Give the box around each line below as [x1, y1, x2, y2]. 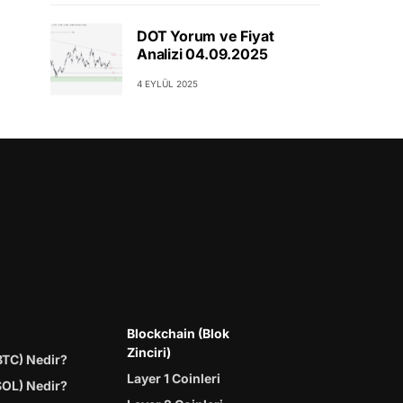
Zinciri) [126, 344, 171, 360]
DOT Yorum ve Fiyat [137, 27, 274, 46]
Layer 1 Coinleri [126, 370, 220, 386]
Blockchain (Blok [126, 325, 229, 341]
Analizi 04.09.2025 [137, 45, 268, 64]
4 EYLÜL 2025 [137, 78, 198, 90]
